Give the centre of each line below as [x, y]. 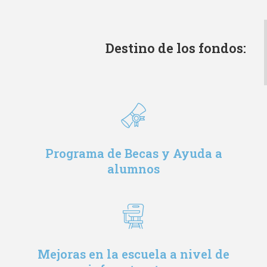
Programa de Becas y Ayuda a [133, 153]
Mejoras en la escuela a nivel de [133, 254]
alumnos [133, 168]
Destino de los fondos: [176, 48]
